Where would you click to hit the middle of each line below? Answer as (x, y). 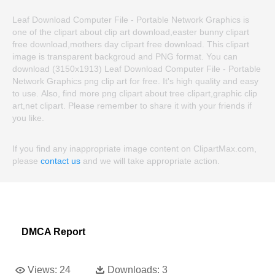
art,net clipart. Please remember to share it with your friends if (132, 106)
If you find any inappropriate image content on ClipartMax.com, (134, 149)
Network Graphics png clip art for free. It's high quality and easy (135, 81)
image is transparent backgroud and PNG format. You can (125, 57)
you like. (28, 118)
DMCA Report (53, 232)
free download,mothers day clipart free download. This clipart (131, 45)
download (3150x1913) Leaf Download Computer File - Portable (137, 69)
